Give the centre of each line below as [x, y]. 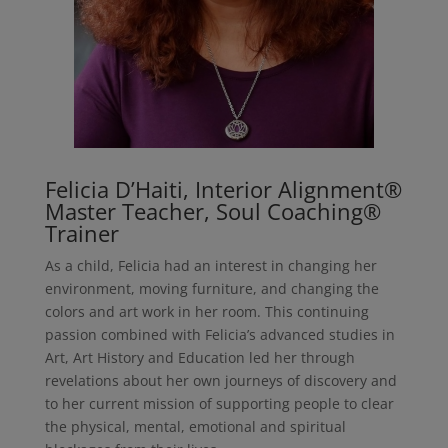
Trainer [81, 233]
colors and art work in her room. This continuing [206, 312]
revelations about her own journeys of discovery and [220, 381]
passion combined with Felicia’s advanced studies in [219, 335]
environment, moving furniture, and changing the [211, 289]
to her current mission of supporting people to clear [219, 404]
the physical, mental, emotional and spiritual [195, 427]
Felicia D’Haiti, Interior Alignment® [223, 189]
